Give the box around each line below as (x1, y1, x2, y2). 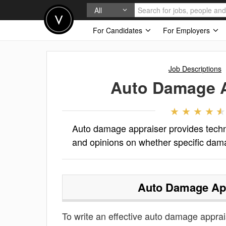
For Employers (163, 25, 212, 35)
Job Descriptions (168, 64, 221, 74)
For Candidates (93, 25, 144, 35)
